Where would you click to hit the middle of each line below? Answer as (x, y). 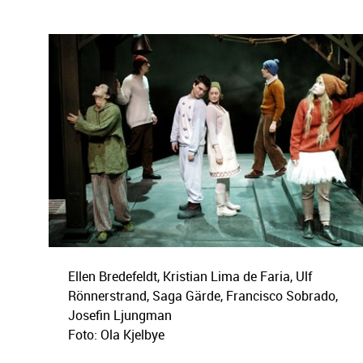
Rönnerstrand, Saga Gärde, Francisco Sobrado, (203, 295)
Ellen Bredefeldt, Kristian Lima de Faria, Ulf (190, 276)
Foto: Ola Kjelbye (116, 334)
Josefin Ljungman (120, 315)
